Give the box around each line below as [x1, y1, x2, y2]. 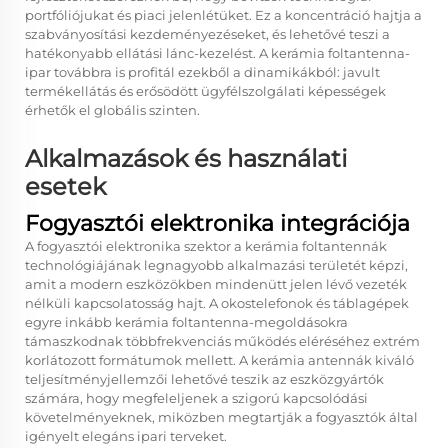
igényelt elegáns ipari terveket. [25, 428, 227, 444]
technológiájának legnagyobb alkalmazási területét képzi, [25, 257, 408, 273]
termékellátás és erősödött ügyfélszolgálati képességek [25, 83, 386, 99]
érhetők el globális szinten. [25, 102, 200, 118]
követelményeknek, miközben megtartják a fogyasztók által [25, 409, 418, 425]
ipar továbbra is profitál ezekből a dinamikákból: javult [25, 64, 380, 80]
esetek [25, 172, 106, 201]
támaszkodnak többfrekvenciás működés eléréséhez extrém [25, 333, 420, 349]
